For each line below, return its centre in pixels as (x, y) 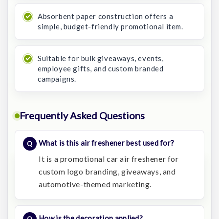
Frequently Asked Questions (82, 115)
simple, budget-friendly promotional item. (110, 26)
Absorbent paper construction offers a (106, 16)
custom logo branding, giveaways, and (107, 171)
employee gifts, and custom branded (101, 68)
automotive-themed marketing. (95, 184)
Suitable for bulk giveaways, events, (101, 58)
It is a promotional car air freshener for (109, 159)
